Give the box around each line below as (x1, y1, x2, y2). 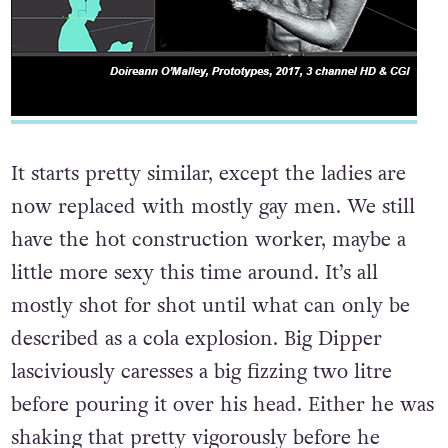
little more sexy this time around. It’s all (10, 296, 378, 325)
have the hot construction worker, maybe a (10, 263, 406, 292)
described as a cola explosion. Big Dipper (10, 362, 382, 391)
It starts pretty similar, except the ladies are (10, 197, 406, 226)
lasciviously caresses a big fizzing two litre (10, 395, 392, 424)
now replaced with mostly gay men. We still (10, 230, 415, 259)
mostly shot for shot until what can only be (10, 329, 410, 358)
